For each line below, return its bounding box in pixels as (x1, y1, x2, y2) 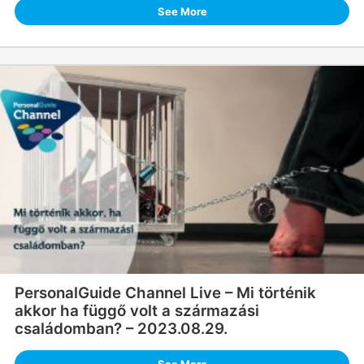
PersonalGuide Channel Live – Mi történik (14, 284, 316, 303)
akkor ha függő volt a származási (14, 301, 259, 321)
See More (157, 5, 207, 19)
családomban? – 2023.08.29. (14, 319, 227, 339)
